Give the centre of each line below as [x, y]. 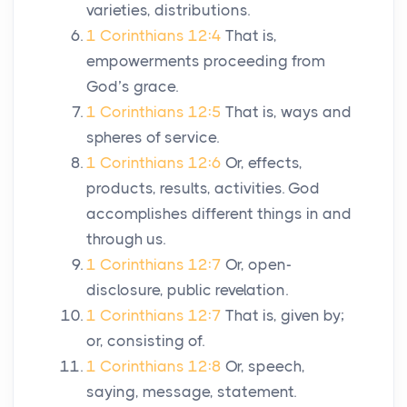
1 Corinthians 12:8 [154, 367]
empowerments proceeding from [206, 61]
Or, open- [258, 265]
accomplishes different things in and [219, 214]
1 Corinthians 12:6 [154, 163]
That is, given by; [285, 316]
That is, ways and [288, 112]
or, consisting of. [145, 341]
